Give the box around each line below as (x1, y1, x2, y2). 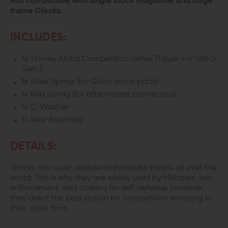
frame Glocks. (10, 7, 62, 15)
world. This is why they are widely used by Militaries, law (10, 174, 212, 182)
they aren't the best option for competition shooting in (10, 194, 211, 203)
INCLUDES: (10, 32, 67, 43)
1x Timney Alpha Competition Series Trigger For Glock (21, 55, 217, 63)
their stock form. (10, 205, 70, 213)
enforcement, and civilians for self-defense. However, (10, 184, 205, 192)
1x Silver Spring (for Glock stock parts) (21, 78, 158, 86)
